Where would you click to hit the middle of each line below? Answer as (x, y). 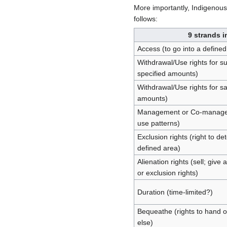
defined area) (159, 148)
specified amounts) (167, 73)
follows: (146, 18)
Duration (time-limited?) (175, 192)
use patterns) (158, 123)
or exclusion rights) (167, 173)
